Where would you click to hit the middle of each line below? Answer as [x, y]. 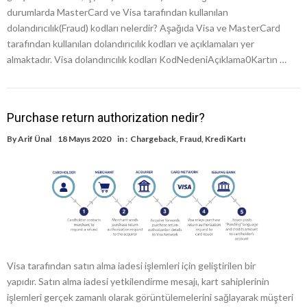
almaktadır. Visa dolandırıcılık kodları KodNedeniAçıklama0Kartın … [147, 59]
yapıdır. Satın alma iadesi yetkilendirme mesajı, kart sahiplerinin [138, 282]
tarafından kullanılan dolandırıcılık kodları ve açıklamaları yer [131, 43]
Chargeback [153, 138]
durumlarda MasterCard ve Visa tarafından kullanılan [118, 12]
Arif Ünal [35, 138]
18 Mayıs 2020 [84, 138]
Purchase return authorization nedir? [106, 117]
